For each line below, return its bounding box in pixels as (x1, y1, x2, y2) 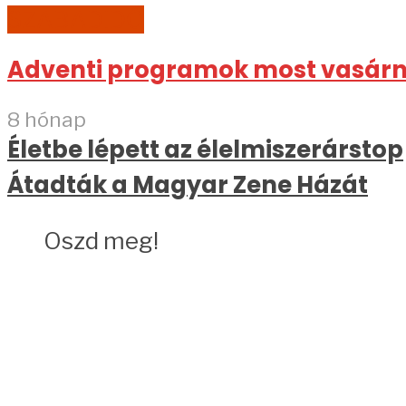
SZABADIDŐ (7, 5, 144, 34)
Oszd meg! (43, 226, 159, 255)
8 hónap (7, 107, 86, 133)
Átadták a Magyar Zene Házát (7, 169, 368, 202)
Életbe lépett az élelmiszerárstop (7, 133, 403, 167)
